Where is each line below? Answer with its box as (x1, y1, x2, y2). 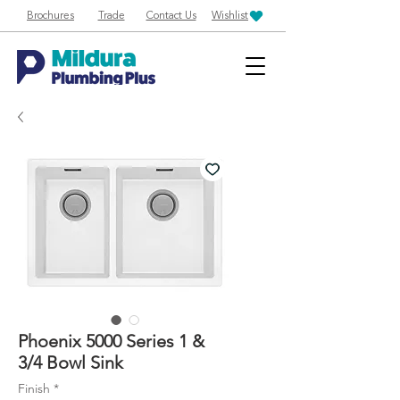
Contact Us (146, 11, 196, 21)
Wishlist (212, 11, 248, 21)
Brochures (27, 11, 74, 21)
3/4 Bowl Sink (18, 352, 123, 373)
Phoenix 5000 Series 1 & (18, 330, 204, 352)
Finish (18, 380, 50, 396)
